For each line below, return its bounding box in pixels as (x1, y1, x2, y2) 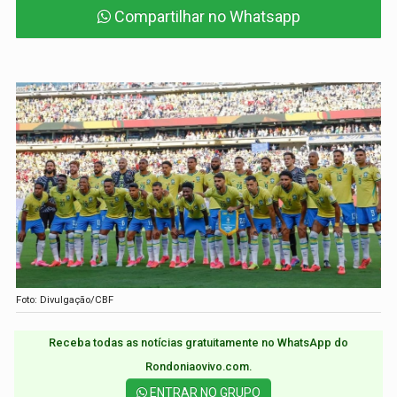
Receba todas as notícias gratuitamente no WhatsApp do (49, 335, 348, 349)
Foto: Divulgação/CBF (16, 292, 114, 306)
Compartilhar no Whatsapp (113, 7, 300, 27)
